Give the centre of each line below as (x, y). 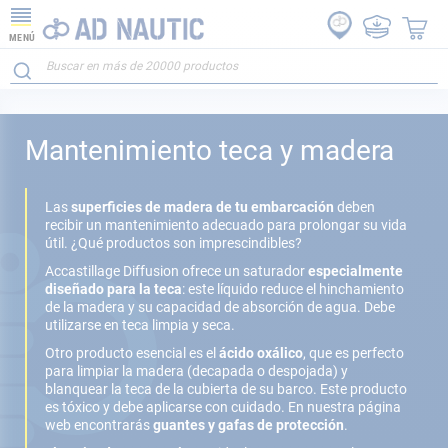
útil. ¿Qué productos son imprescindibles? (176, 243)
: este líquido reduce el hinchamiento (293, 289)
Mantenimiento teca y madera (209, 150)
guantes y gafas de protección (248, 425)
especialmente (355, 271)
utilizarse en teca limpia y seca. (141, 325)
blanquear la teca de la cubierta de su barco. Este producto (226, 389)
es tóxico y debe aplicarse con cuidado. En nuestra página (223, 407)
